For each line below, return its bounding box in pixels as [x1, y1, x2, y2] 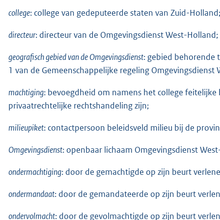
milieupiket [8, 122, 44, 133]
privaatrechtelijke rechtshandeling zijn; [8, 100, 149, 111]
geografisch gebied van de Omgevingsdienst [8, 51, 143, 62]
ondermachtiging [8, 166, 61, 177]
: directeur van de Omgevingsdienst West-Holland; [35, 29, 218, 40]
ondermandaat [8, 188, 55, 199]
